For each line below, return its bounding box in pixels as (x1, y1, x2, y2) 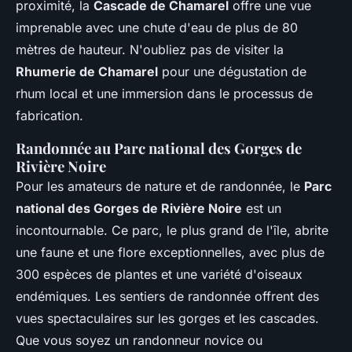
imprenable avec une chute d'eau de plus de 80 (16, 20, 298, 36)
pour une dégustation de (158, 64, 306, 80)
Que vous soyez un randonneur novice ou (16, 332, 262, 349)
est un (242, 200, 281, 217)
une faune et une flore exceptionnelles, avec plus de (16, 244, 324, 261)
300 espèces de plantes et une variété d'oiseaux (16, 266, 302, 283)
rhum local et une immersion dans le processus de (16, 86, 313, 102)
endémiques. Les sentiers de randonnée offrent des (16, 288, 319, 305)
